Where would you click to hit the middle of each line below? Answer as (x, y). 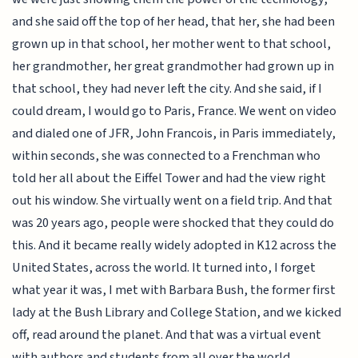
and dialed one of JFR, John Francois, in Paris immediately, (174, 134)
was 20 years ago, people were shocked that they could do (173, 223)
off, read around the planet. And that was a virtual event (167, 335)
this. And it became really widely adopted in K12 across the (175, 246)
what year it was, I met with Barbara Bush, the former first (174, 290)
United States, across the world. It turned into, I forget (164, 268)
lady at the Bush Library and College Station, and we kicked (177, 313)
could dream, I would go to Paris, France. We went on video (175, 111)
